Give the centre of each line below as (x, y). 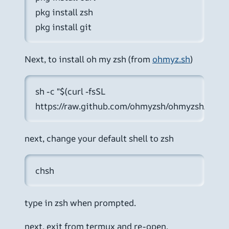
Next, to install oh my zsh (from (88, 59)
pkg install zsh (64, 12)
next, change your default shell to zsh (99, 138)
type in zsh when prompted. (80, 202)
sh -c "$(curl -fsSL (71, 91)
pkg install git (64, 27)
